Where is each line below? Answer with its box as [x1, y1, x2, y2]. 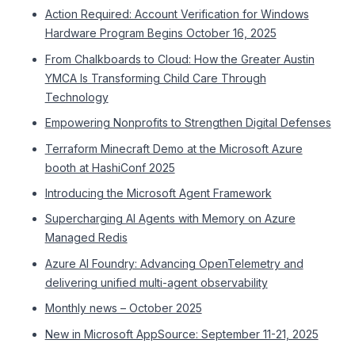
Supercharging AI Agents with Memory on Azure [44, 212, 296, 226]
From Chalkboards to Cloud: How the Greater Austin [44, 52, 315, 66]
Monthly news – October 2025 [44, 301, 202, 315]
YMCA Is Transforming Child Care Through [44, 71, 266, 85]
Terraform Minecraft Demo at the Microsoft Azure [44, 141, 303, 155]
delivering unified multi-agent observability [44, 275, 268, 289]
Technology [44, 90, 109, 104]
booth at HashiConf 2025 [44, 160, 175, 174]
